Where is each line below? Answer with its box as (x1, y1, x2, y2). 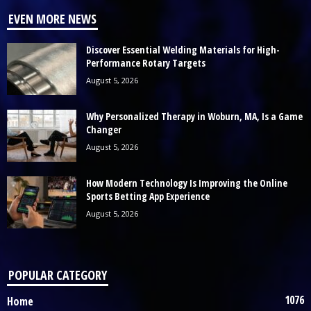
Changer (86, 123, 121, 137)
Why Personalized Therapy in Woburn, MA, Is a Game (86, 110, 303, 124)
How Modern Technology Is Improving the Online (86, 176, 287, 190)
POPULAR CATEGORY (8, 267, 107, 284)
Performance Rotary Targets (86, 56, 205, 70)
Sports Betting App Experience (86, 190, 210, 203)
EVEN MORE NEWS (8, 10, 96, 28)
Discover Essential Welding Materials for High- (86, 43, 280, 57)
